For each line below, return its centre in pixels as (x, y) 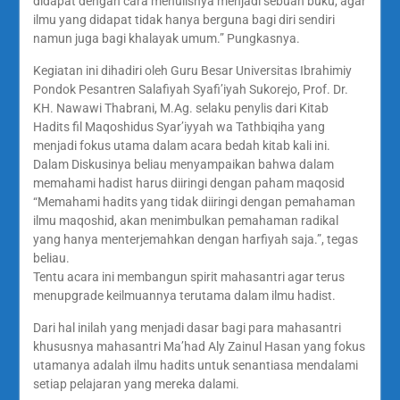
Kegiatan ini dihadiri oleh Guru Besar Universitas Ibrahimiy (192, 70)
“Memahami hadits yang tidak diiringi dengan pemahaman (194, 201)
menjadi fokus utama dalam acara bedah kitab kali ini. (181, 145)
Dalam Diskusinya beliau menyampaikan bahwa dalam (183, 164)
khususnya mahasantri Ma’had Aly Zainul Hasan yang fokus (199, 346)
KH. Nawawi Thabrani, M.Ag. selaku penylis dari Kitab (180, 108)
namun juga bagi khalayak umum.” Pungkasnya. (166, 38)
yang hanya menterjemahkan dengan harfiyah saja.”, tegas (195, 239)
